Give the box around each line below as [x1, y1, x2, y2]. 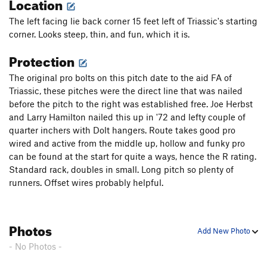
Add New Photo [197, 226, 252, 236]
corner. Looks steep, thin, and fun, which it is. [9, 29, 190, 40]
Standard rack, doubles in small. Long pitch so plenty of [9, 164, 234, 175]
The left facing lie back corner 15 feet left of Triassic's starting [9, 15, 257, 27]
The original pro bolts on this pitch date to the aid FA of [9, 72, 232, 83]
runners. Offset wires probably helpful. [9, 177, 163, 188]
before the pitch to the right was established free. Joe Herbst [9, 98, 253, 110]
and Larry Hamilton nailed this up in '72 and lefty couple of [9, 111, 246, 123]
